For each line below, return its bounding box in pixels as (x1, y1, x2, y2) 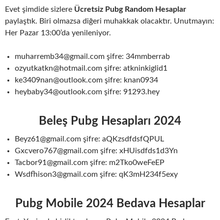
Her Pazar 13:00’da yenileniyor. (5, 29, 111, 37)
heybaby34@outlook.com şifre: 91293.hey (15, 88, 160, 96)
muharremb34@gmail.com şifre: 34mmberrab (15, 53, 170, 60)
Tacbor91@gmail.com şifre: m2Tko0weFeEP (15, 159, 165, 166)
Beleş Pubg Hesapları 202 (39, 115, 174, 127)
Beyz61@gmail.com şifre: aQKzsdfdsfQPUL (15, 135, 164, 143)
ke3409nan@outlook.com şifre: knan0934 (15, 76, 158, 84)
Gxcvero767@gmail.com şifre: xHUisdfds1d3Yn (15, 147, 178, 155)
